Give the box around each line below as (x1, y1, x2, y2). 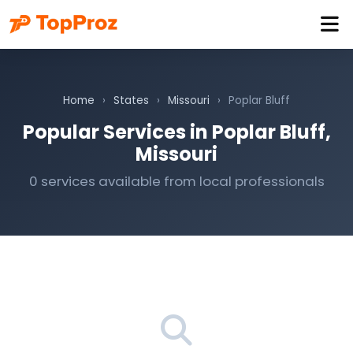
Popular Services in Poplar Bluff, (22, 119, 331, 145)
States (113, 93, 149, 108)
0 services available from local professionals (28, 172, 325, 191)
